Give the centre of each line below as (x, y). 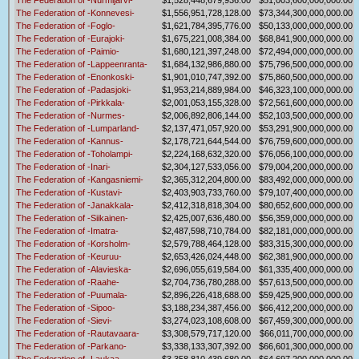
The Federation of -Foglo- (66, 26)
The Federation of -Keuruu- (69, 257)
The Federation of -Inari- (63, 167)
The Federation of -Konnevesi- (75, 13)
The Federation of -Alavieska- (74, 270)
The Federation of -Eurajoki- (71, 39)
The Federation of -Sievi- (64, 321)
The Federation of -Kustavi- (69, 193)
